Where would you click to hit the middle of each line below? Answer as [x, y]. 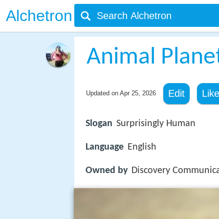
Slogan [99, 124]
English [142, 147]
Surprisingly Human [156, 124]
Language [105, 147]
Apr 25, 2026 [138, 93]
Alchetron [39, 16]
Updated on [103, 93]
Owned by [107, 171]
